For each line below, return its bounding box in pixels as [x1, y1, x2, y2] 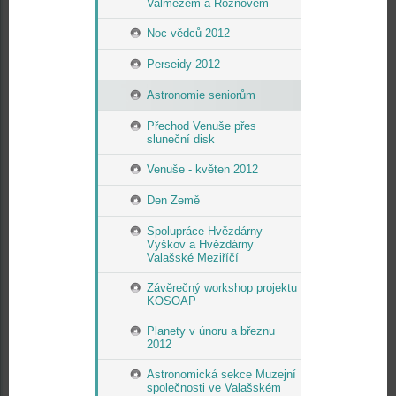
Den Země [147, 194, 200, 207]
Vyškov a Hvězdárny [147, 238, 254, 251]
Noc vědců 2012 [147, 27, 230, 40]
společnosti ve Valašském [147, 381, 281, 394]
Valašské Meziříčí [147, 251, 239, 264]
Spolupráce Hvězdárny [147, 225, 263, 238]
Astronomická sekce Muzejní [147, 368, 296, 381]
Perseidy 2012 [147, 57, 220, 71]
